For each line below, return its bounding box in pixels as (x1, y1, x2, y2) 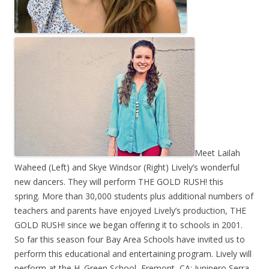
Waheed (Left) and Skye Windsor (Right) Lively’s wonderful (14, 162, 240, 173)
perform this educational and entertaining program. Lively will (14, 248, 252, 259)
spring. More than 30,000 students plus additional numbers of (14, 190, 253, 202)
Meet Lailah (195, 147, 240, 159)
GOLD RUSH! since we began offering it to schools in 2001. (14, 219, 243, 231)
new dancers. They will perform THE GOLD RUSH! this (14, 176, 223, 187)
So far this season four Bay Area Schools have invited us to (14, 234, 245, 245)
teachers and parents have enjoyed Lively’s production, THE (14, 205, 246, 216)
